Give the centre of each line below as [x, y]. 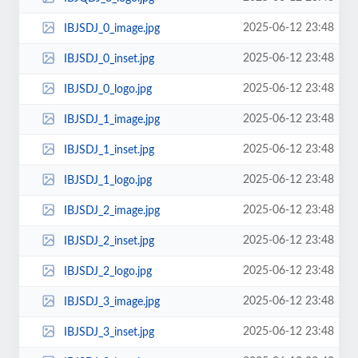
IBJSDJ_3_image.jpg [111, 302]
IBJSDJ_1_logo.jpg [107, 180]
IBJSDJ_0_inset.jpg [109, 59]
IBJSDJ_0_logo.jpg [107, 89]
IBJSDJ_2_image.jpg [111, 211]
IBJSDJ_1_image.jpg [111, 119]
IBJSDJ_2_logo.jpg [107, 271]
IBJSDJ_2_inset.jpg [109, 241]
